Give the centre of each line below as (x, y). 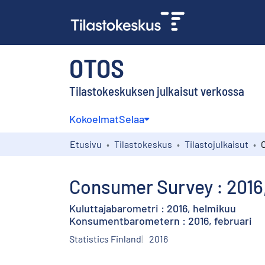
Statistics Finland (105, 238)
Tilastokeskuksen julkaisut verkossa (157, 91)
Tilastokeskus (143, 144)
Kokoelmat (94, 119)
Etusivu (86, 144)
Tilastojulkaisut (216, 144)
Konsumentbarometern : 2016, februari (161, 220)
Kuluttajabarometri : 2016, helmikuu (153, 208)
